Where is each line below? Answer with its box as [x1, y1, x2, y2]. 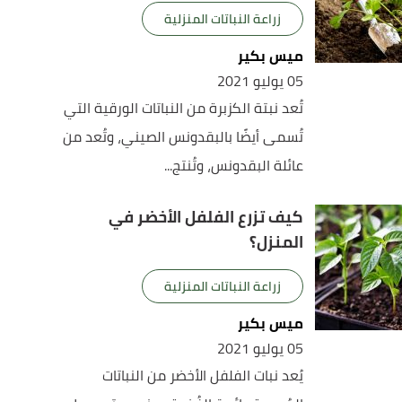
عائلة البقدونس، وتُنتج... [164, 152, 304, 179]
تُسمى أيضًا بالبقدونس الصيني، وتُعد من [63, 123, 304, 150]
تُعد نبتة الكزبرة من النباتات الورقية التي [64, 94, 304, 121]
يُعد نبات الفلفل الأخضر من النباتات [102, 362, 304, 389]
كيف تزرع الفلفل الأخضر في [109, 202, 304, 232]
